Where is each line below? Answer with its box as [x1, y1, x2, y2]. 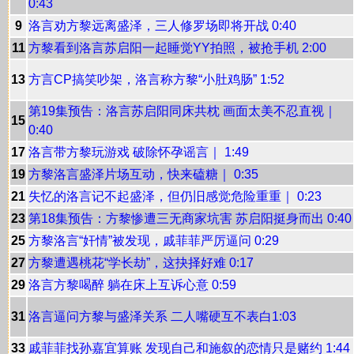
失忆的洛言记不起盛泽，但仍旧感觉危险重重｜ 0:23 [28, 190, 322, 203]
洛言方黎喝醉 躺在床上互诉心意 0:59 [28, 278, 236, 292]
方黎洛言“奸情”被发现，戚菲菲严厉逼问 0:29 [28, 234, 279, 247]
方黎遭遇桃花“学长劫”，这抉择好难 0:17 [28, 256, 254, 269]
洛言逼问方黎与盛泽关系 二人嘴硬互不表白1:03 [28, 310, 296, 323]
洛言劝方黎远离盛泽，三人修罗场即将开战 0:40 [28, 19, 296, 32]
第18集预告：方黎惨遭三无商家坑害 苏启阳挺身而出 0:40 [28, 212, 352, 225]
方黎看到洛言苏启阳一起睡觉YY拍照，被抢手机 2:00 [28, 41, 326, 55]
